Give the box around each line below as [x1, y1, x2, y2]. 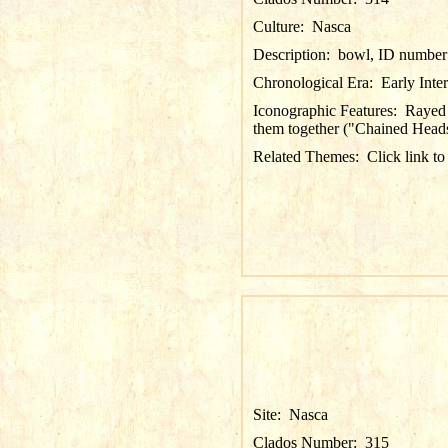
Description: [252, 46, 338, 63]
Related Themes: [252, 148, 367, 165]
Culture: [252, 18, 312, 35]
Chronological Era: [252, 74, 381, 91]
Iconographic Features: [252, 102, 405, 119]
